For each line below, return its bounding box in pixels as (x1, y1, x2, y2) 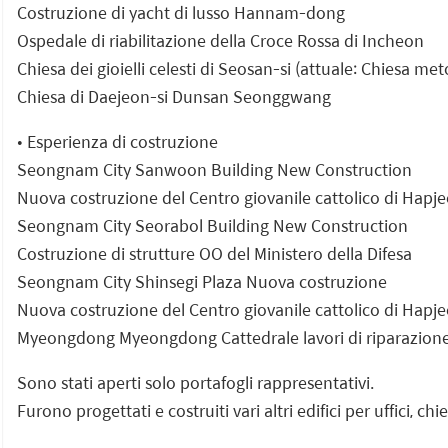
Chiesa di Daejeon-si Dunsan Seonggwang (17, 83, 331, 109)
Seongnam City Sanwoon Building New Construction (17, 156, 412, 182)
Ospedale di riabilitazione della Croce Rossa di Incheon (17, 27, 424, 53)
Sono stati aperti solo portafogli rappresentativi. (17, 369, 374, 395)
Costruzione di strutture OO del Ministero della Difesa (17, 240, 412, 266)
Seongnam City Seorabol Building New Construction (17, 212, 408, 238)
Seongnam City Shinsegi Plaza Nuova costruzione (17, 268, 387, 294)
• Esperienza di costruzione (17, 128, 218, 154)
